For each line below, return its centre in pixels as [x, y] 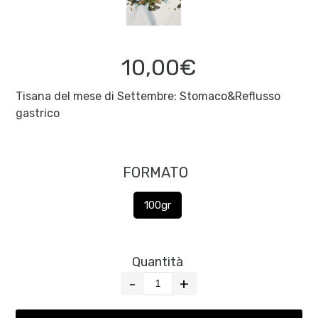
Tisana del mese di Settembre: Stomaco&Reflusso [148, 97]
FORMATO [155, 173]
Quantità [159, 262]
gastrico [38, 114]
